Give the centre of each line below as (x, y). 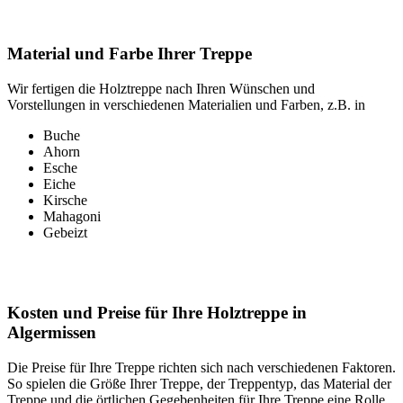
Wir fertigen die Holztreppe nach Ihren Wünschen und (161, 89)
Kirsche (65, 201)
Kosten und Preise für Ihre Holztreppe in (157, 312)
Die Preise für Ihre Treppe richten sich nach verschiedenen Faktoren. (201, 367)
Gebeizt (65, 233)
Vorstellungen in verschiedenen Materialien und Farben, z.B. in (186, 105)
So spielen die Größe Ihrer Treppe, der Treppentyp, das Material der (199, 383)
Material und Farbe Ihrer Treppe (130, 54)
